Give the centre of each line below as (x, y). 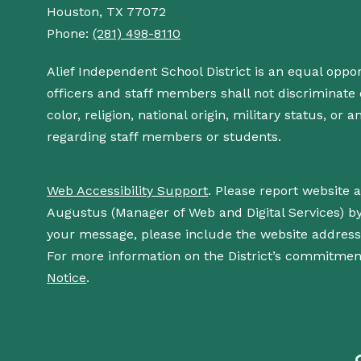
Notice (67, 278)
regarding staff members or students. (164, 137)
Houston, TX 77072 (107, 12)
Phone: (70, 33)
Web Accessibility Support (128, 191)
